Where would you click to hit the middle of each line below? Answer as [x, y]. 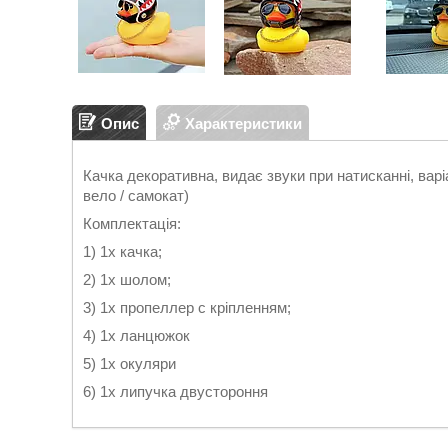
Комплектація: [132, 223]
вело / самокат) [136, 195]
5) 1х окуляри [129, 363]
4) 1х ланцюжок [136, 335]
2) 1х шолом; [127, 279]
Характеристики [243, 123]
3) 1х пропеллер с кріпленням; [187, 307]
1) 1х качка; [122, 251]
